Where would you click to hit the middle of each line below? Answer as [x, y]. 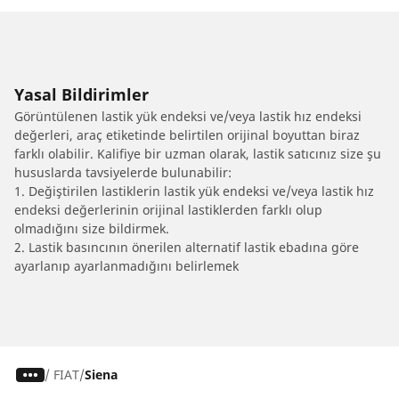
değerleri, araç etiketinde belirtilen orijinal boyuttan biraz [187, 135]
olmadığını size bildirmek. [92, 229]
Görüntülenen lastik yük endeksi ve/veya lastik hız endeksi [188, 117]
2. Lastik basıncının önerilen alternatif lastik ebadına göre [187, 248]
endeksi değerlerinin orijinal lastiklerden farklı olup [168, 210]
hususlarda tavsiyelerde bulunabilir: [123, 173]
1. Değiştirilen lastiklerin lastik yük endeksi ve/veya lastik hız [194, 191]
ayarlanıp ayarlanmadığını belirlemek [126, 266]
